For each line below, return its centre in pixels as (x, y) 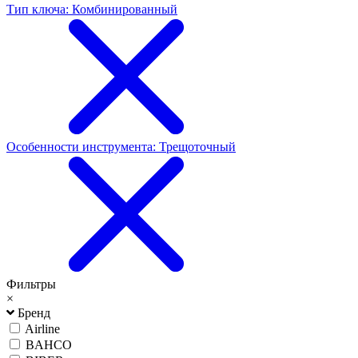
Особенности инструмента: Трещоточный (121, 146)
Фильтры (31, 284)
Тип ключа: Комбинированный (92, 9)
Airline (42, 328)
